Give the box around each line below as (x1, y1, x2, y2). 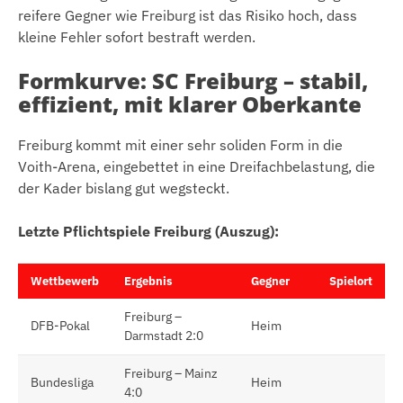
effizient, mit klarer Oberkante (18, 89, 362, 120)
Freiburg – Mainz (124, 365, 218, 382)
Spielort (329, 273, 372, 290)
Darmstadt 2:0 (124, 327, 203, 345)
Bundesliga (31, 374, 94, 391)
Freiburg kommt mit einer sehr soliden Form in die (18, 136, 343, 155)
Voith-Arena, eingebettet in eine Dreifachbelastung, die (18, 157, 375, 176)
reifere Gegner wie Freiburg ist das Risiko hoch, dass (18, 6, 357, 25)
